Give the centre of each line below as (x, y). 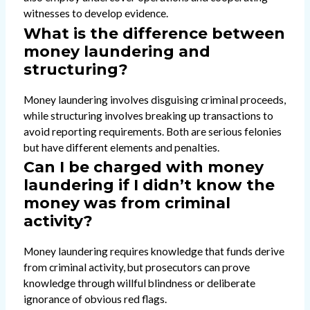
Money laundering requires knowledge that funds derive (154, 252)
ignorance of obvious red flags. (95, 299)
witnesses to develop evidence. (95, 13)
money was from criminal (127, 203)
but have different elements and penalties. (121, 147)
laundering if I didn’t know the (149, 185)
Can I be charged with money (143, 167)
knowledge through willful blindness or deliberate (139, 283)
